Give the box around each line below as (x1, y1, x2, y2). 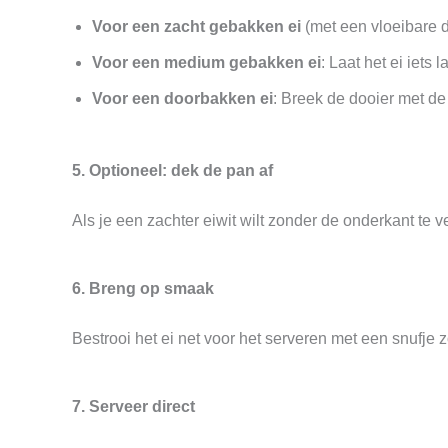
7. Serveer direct (72, 398, 195, 415)
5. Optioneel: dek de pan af (72, 162, 273, 179)
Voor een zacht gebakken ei (92, 18, 301, 35)
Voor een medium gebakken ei (92, 54, 321, 71)
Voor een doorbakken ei (92, 90, 273, 107)
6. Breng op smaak (72, 280, 214, 297)
